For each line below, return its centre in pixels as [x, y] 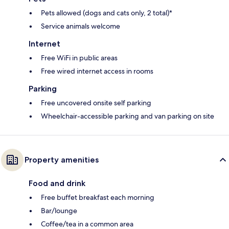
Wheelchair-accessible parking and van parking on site [128, 116]
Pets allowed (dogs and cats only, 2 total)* [107, 13]
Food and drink [57, 184]
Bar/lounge [59, 211]
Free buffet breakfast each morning [98, 198]
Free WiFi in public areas [79, 58]
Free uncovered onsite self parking [96, 103]
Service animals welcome [81, 26]
